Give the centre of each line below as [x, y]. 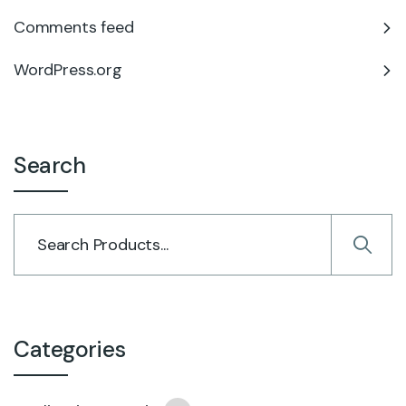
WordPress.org [68, 70]
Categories [70, 349]
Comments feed [74, 27]
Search [50, 165]
